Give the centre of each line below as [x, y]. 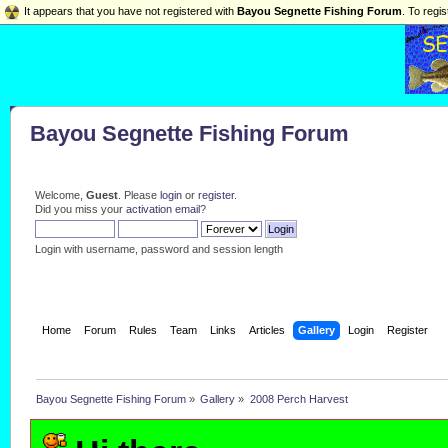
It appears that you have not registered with [130, 11]
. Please [138, 195]
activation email [162, 209]
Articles [267, 330]
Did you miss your [80, 209]
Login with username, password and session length [158, 249]
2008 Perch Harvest [298, 399]
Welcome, [60, 195]
